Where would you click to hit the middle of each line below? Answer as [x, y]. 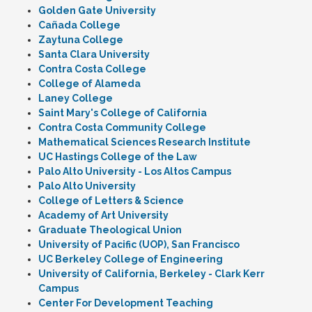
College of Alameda [89, 84]
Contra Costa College [92, 69]
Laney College [76, 98]
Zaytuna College [81, 40]
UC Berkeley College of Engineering [131, 259]
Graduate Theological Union [110, 230]
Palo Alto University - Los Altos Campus [135, 171]
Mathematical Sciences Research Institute [145, 142]
